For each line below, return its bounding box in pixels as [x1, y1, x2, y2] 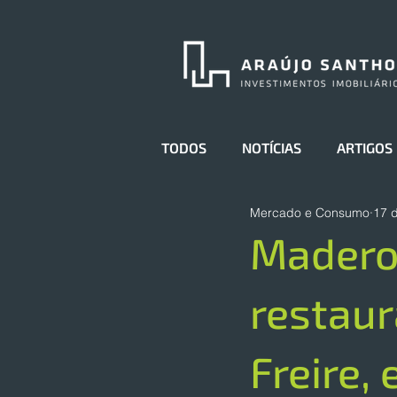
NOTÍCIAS [242, 139, 301, 156]
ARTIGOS [337, 139, 393, 156]
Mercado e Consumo [250, 204, 370, 221]
